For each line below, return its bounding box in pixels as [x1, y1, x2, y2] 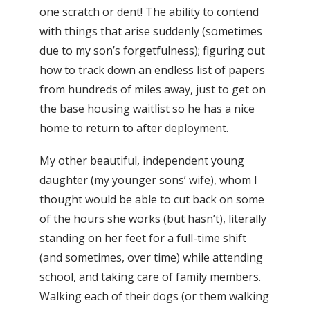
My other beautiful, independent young [39, 153, 244, 169]
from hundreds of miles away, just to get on [39, 82, 266, 98]
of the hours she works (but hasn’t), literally [39, 211, 266, 227]
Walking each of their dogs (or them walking [39, 289, 269, 304]
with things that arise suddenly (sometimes [39, 24, 262, 39]
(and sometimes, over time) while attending [39, 250, 263, 266]
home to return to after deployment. [39, 120, 228, 136]
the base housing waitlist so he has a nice [39, 101, 255, 117]
